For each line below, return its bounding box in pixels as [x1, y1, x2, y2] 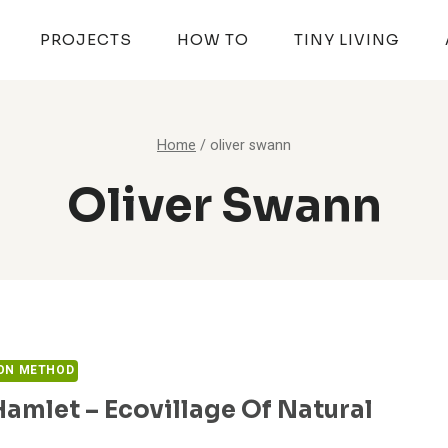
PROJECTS [39, 30, 132, 49]
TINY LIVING [293, 30, 400, 49]
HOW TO [176, 30, 249, 49]
